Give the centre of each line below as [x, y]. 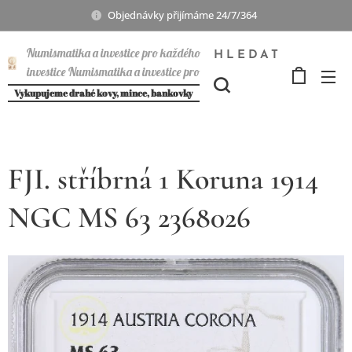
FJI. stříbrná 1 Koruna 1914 [163, 179]
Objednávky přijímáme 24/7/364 [185, 15]
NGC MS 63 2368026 [129, 218]
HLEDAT [247, 55]
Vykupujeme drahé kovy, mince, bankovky [104, 93]
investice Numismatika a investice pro [113, 72]
